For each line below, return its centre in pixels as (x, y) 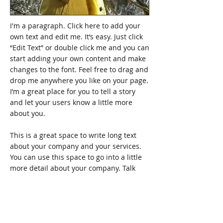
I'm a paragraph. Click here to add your (75, 26)
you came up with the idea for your (68, 201)
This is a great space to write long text (73, 135)
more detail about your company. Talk (73, 168)
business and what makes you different (76, 212)
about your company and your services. (76, 146)
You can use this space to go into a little (76, 157)
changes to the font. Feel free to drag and (79, 69)
